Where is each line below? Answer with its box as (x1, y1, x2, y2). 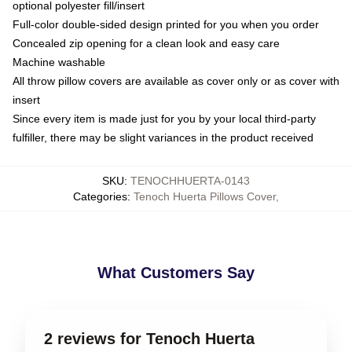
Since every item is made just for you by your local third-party (13, 112, 316, 125)
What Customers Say (97, 264, 255, 281)
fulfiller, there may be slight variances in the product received (13, 131, 313, 144)
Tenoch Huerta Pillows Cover (134, 190, 276, 203)
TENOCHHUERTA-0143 (130, 174, 250, 187)
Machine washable (13, 56, 105, 68)
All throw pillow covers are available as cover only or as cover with (13, 75, 339, 87)
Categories (73, 190, 127, 203)
